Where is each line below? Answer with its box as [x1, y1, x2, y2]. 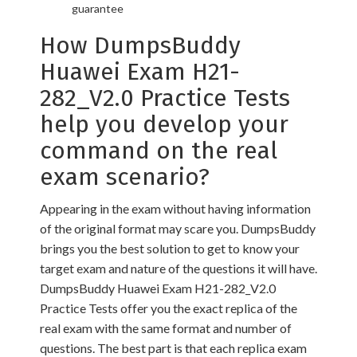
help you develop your [40, 110, 288, 139]
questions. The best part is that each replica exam [40, 340, 307, 355]
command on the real [40, 136, 277, 165]
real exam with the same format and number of [40, 320, 292, 335]
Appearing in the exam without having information [40, 201, 311, 216]
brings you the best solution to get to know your [40, 241, 300, 256]
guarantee [72, 2, 124, 15]
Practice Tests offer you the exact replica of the [40, 300, 297, 316]
